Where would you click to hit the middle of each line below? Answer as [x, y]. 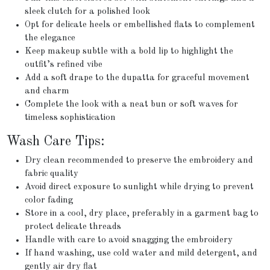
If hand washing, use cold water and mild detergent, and [141, 253]
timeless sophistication [71, 118]
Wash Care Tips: [56, 142]
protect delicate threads [73, 227]
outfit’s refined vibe [64, 65]
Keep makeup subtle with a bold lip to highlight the [129, 52]
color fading [49, 200]
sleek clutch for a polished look [88, 12]
